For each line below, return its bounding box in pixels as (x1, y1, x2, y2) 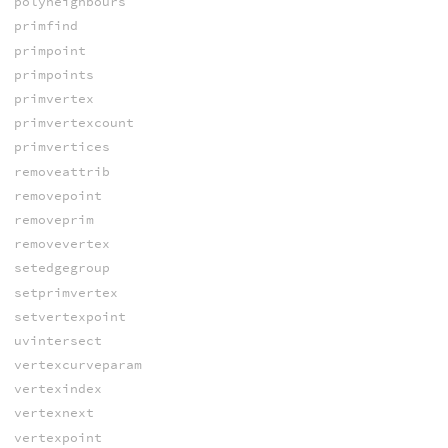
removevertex (13, 235, 110, 253)
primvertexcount (13, 114, 134, 132)
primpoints (13, 65, 94, 83)
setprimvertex (13, 283, 118, 301)
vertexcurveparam (13, 356, 142, 374)
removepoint (13, 186, 102, 204)
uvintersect (13, 331, 102, 349)
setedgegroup (13, 259, 110, 277)
